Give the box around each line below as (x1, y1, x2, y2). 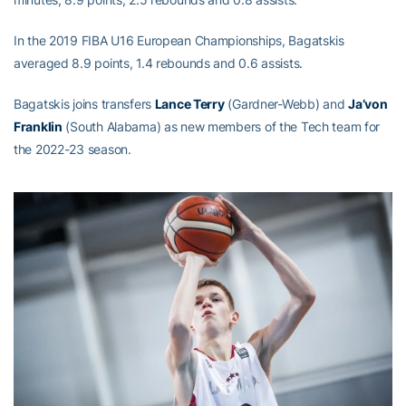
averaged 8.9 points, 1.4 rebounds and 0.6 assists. (14, 54, 304, 71)
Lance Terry (154, 95, 225, 111)
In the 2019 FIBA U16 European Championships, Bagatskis (14, 32, 344, 48)
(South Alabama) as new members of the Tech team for (62, 118, 381, 134)
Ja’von (348, 95, 388, 111)
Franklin (14, 118, 63, 134)
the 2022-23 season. (14, 140, 131, 157)
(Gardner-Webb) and (224, 95, 349, 111)
